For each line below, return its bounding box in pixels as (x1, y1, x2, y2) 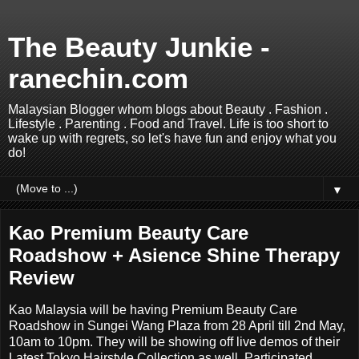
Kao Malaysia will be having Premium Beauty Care (9, 302, 297, 317)
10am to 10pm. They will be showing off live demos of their (9, 334, 340, 349)
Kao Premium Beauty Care (9, 222, 248, 244)
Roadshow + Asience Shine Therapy (9, 244, 340, 266)
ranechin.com (8, 63, 188, 94)
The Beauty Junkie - (8, 32, 270, 63)
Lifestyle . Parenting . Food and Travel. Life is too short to (8, 117, 329, 131)
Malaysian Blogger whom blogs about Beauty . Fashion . (8, 103, 328, 116)
